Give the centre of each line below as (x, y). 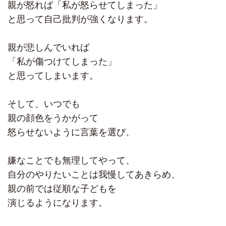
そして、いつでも (44, 104)
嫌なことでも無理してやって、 (71, 161)
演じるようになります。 (58, 203)
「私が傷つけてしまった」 (62, 62)
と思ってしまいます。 (53, 76)
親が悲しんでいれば (48, 48)
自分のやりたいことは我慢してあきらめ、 (94, 175)
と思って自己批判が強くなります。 (80, 19)
